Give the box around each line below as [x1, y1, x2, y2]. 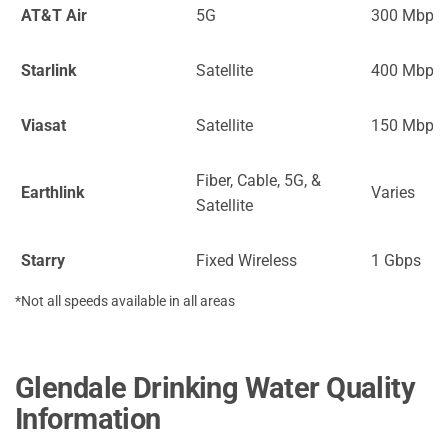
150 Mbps [371, 115, 442, 135]
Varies [371, 182, 415, 202]
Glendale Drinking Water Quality [15, 370, 416, 405]
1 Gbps [371, 250, 421, 270]
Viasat [21, 115, 66, 135]
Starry [21, 250, 65, 270]
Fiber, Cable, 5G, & [196, 170, 321, 190]
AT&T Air [21, 5, 87, 25]
